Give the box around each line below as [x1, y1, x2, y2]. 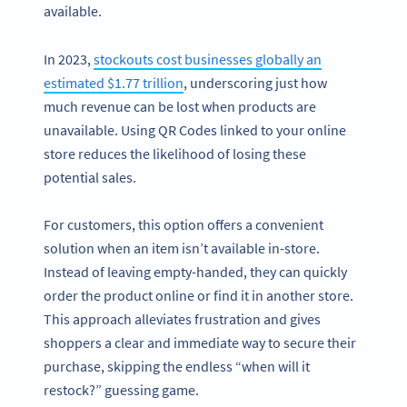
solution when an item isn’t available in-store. [44, 239, 320, 258]
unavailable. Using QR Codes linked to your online [44, 120, 346, 139]
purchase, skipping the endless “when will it [44, 357, 310, 376]
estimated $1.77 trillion [44, 73, 184, 92]
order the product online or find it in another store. [44, 286, 353, 305]
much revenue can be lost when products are [44, 96, 316, 115]
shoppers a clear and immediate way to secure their [44, 333, 356, 352]
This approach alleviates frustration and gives [44, 310, 321, 329]
